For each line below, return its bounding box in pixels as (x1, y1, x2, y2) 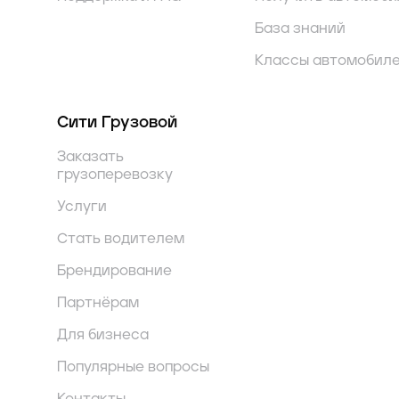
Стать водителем (57, 232, 184, 247)
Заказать (57, 150, 124, 165)
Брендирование (57, 264, 172, 279)
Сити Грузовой (57, 115, 177, 132)
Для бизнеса (57, 328, 149, 343)
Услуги (57, 199, 107, 215)
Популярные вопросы (57, 360, 209, 375)
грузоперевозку (57, 167, 173, 183)
